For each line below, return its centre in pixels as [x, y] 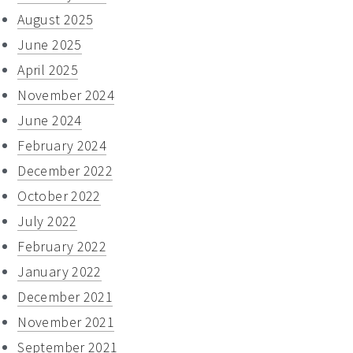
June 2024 [50, 120]
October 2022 [59, 195]
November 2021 [66, 321]
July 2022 [47, 221]
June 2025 [50, 44]
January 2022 [59, 271]
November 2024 [66, 95]
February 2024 [62, 145]
